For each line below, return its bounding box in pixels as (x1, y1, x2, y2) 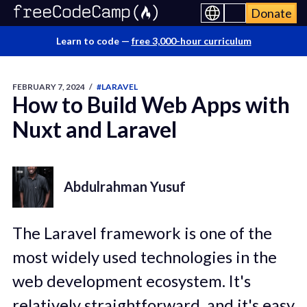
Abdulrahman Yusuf (63, 177, 186, 195)
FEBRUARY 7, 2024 (12, 82, 85, 92)
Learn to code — (56, 35, 132, 47)
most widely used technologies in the (12, 247, 277, 267)
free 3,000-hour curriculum (131, 35, 251, 47)
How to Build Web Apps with (12, 91, 290, 118)
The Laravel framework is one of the (12, 223, 272, 243)
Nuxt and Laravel (12, 116, 177, 143)
